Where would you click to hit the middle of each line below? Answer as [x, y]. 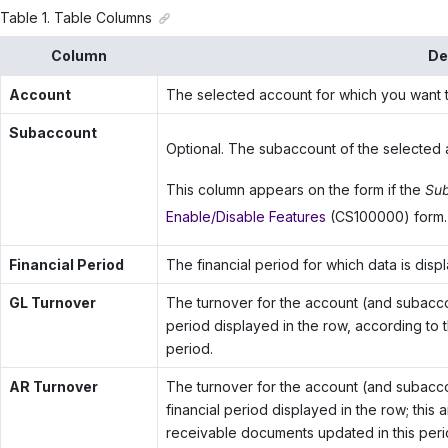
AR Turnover [53, 387]
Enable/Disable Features [245, 217]
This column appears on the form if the [295, 190]
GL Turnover [52, 303]
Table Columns [103, 17]
